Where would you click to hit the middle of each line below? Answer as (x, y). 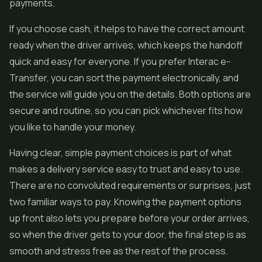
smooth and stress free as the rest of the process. (119, 251)
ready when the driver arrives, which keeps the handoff (126, 45)
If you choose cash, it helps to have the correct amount (127, 29)
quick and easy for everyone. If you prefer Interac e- (120, 61)
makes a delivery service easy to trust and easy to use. (126, 169)
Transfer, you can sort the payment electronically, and (124, 78)
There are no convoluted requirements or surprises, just (130, 185)
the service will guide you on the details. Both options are (130, 94)
